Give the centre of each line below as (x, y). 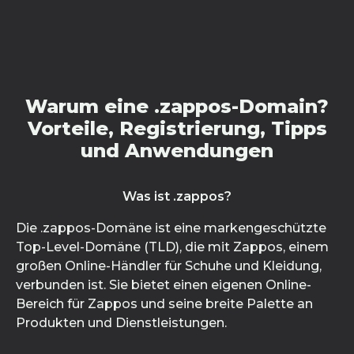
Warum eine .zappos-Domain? (177, 106)
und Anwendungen (177, 151)
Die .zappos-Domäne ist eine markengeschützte (171, 228)
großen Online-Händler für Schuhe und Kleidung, (169, 266)
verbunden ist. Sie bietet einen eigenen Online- (164, 285)
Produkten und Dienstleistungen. (121, 323)
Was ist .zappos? (177, 196)
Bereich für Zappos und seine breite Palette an (164, 304)
